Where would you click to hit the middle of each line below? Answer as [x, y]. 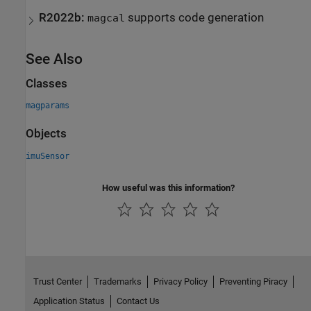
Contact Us [138, 301]
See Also [54, 59]
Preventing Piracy [253, 282]
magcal [107, 18]
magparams [48, 106]
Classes [47, 83]
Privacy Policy [180, 282]
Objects [46, 134]
